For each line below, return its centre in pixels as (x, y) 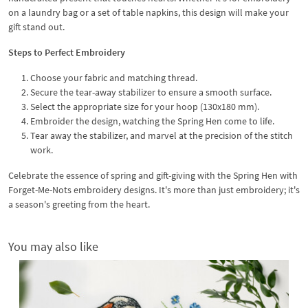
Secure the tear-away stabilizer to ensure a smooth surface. (151, 92)
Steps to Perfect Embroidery (67, 52)
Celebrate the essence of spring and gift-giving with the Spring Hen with (153, 175)
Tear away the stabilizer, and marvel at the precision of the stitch (162, 135)
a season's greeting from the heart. (79, 204)
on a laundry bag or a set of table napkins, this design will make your (148, 12)
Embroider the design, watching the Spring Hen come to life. (152, 121)
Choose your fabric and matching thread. (114, 77)
